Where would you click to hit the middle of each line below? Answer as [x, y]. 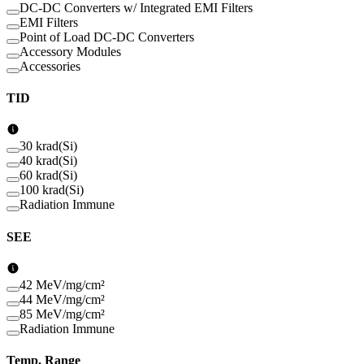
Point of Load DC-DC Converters [107, 37]
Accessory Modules [70, 51]
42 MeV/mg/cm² [62, 284]
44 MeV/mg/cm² [62, 299]
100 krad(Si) [52, 190]
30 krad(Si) [48, 146]
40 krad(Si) [48, 161]
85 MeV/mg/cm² [62, 314]
